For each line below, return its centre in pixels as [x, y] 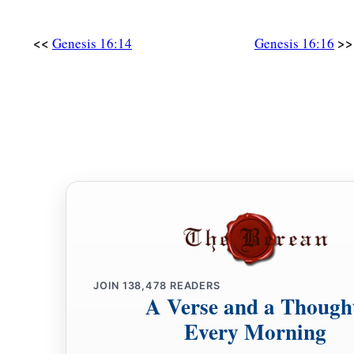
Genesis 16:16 [294, 43]
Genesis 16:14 [92, 43]
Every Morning [255, 332]
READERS [194, 286]
